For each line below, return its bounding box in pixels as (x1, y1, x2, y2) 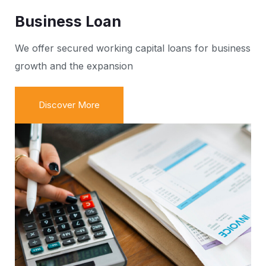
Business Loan (15, 12, 121, 30)
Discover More (39, 99, 100, 110)
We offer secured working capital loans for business (15, 42, 251, 54)
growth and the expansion (15, 59, 133, 72)
